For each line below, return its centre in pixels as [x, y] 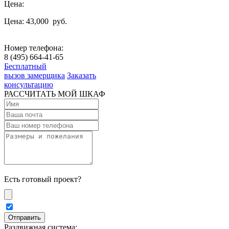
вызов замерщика [35, 75]
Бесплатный [25, 66]
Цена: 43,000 [27, 21]
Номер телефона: [34, 48]
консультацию [29, 84]
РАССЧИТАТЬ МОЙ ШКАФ [55, 94]
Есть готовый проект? [43, 179]
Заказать [82, 75]
